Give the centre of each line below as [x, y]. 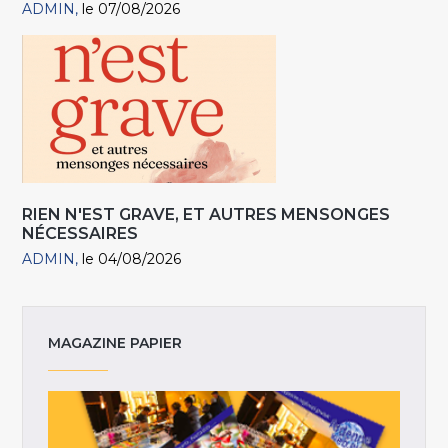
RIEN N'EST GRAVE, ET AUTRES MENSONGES [206, 215]
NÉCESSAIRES [80, 234]
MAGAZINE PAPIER [115, 342]
